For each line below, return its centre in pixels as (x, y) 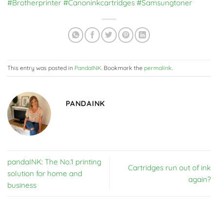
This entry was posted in (41, 68)
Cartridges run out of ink (169, 167)
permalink (158, 68)
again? (200, 179)
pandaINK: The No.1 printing (54, 162)
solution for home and (45, 173)
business (22, 185)
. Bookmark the (123, 68)
